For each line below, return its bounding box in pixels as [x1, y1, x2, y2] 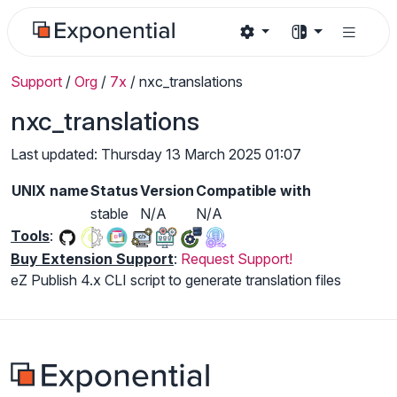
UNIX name [12, 182, 89, 199]
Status [90, 182, 138, 199]
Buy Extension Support [11, 249, 174, 268]
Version [140, 182, 194, 199]
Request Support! [181, 249, 292, 268]
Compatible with [196, 182, 311, 199]
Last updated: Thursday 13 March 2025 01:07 [11, 145, 301, 163]
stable [90, 205, 128, 222]
